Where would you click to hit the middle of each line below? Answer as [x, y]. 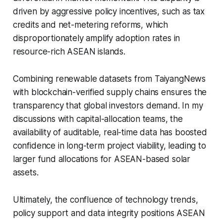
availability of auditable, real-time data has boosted [110, 132]
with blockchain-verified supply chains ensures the [110, 92]
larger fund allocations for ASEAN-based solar [102, 159]
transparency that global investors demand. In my [108, 105]
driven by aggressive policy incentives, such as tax [109, 11]
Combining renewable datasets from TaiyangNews [109, 79]
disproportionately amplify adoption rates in [96, 38]
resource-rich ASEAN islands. [69, 51]
